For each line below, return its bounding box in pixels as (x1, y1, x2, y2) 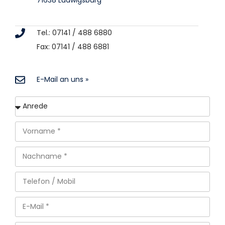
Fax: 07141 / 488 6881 (37, 41, 109, 52)
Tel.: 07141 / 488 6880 (37, 27, 112, 38)
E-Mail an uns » (37, 74, 88, 84)
